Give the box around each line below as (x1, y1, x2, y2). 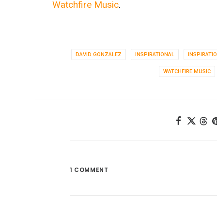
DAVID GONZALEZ (75, 51, 122, 58)
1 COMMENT (70, 166, 108, 174)
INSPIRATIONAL (135, 51, 174, 58)
